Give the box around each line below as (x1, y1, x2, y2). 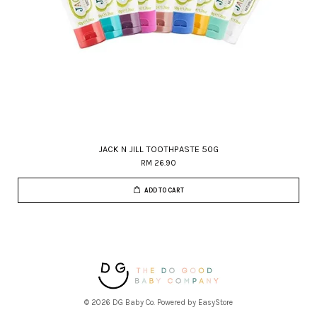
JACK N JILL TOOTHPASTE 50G (98, 144, 219, 154)
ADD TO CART (144, 187, 184, 194)
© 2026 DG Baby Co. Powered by (84, 298, 198, 308)
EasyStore (198, 298, 233, 308)
